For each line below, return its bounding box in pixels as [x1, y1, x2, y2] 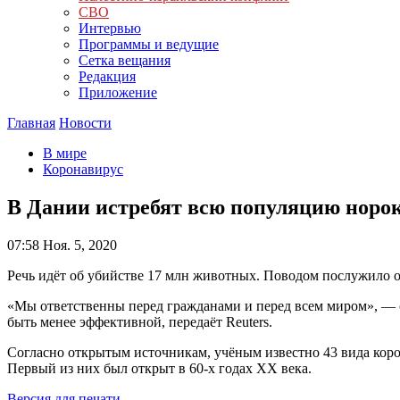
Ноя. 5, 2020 [39, 237, 117, 253]
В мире [43, 146, 87, 161]
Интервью [79, 21, 141, 36]
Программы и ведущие [79, 37, 219, 52]
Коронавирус [43, 162, 123, 177]
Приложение [79, 85, 157, 100]
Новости [59, 115, 112, 130]
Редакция [79, 69, 136, 84]
